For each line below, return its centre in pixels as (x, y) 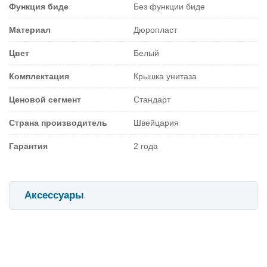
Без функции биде (169, 6)
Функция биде (39, 6)
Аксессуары (54, 195)
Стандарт (152, 99)
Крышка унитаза (165, 76)
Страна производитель (58, 122)
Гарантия (28, 146)
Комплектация (39, 76)
